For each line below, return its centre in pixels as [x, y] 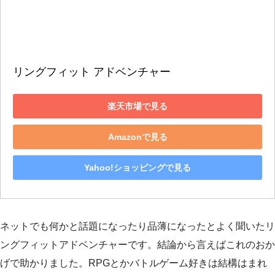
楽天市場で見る [137, 106]
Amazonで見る [137, 137]
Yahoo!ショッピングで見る [137, 167]
